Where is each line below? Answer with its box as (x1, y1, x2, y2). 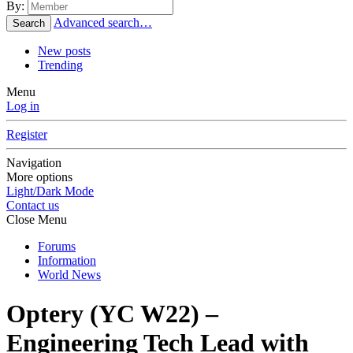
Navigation (6, 156, 61, 170)
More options (6, 170, 72, 184)
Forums (38, 240, 76, 254)
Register (6, 128, 47, 142)
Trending (38, 58, 83, 72)
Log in (6, 99, 39, 113)
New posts (38, 44, 91, 58)
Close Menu (6, 213, 67, 227)
